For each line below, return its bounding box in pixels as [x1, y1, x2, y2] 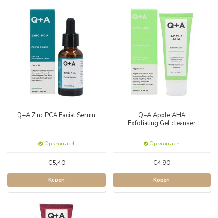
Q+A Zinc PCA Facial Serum [17, 110, 96, 120]
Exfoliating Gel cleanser [127, 118, 196, 127]
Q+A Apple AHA [138, 110, 185, 120]
